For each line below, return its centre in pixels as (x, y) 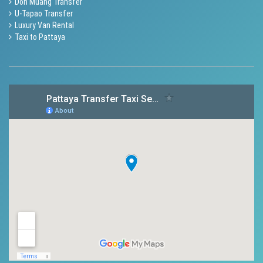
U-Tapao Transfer (44, 13)
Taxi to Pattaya (40, 37)
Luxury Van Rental (44, 25)
